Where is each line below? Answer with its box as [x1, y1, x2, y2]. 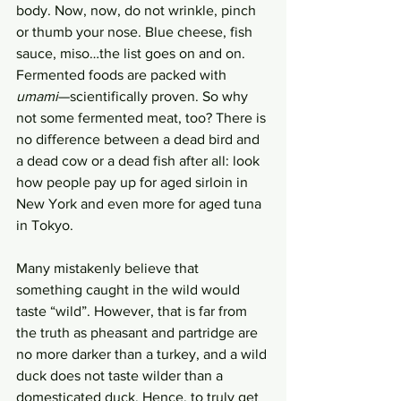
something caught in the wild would [16, 282, 243, 297]
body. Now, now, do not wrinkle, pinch [16, 3, 260, 18]
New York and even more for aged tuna [16, 196, 265, 211]
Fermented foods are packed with [16, 67, 230, 82]
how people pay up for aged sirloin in [16, 175, 252, 190]
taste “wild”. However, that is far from [16, 303, 251, 319]
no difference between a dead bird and [16, 132, 263, 147]
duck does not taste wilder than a [16, 368, 226, 383]
